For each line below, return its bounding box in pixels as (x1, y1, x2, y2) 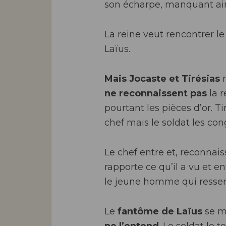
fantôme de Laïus (115, 206, 202, 217)
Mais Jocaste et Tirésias (104, 73, 220, 84)
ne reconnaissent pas (104, 88, 207, 99)
